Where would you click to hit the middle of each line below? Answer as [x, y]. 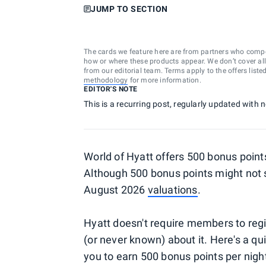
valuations [172, 190]
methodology [106, 80]
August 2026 [116, 190]
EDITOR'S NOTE [111, 89]
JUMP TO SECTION [129, 9]
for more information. [164, 80]
